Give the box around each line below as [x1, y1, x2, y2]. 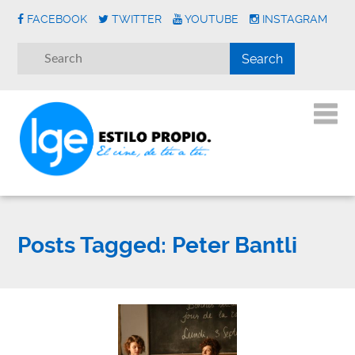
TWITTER [112, 13, 162, 25]
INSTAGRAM [262, 13, 328, 25]
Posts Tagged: [17, 232, 167, 259]
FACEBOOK [27, 13, 88, 25]
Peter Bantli [166, 232, 298, 259]
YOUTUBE [185, 13, 239, 25]
